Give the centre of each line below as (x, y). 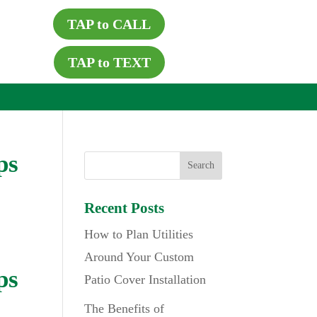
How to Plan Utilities (139, 234)
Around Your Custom (139, 257)
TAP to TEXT (109, 62)
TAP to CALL (109, 24)
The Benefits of (125, 309)
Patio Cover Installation (145, 279)
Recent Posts (125, 208)
